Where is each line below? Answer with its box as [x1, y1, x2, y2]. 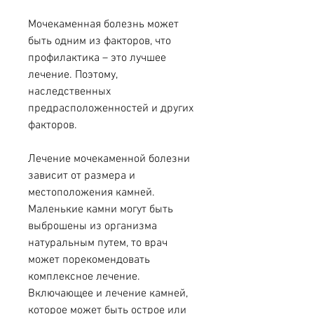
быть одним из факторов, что [28, 34, 171, 49]
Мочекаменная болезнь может [28, 18, 179, 32]
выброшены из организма [28, 219, 157, 234]
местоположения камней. [28, 186, 155, 200]
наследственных [28, 85, 111, 100]
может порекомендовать [28, 253, 150, 268]
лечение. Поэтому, [28, 68, 118, 83]
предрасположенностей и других [28, 102, 193, 116]
